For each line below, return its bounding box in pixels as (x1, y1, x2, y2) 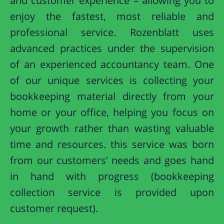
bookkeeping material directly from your (10, 89, 214, 103)
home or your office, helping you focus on (10, 105, 214, 119)
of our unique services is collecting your (10, 73, 214, 87)
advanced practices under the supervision (10, 41, 214, 55)
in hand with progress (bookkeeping (10, 169, 214, 183)
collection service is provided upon (10, 185, 214, 199)
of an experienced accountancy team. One (10, 57, 214, 71)
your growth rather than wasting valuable (10, 121, 214, 135)
